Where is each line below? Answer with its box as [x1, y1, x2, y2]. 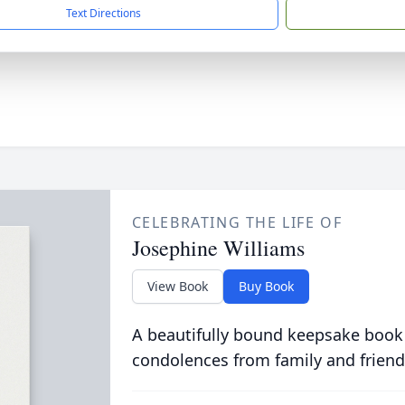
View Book [146, 278, 208, 295]
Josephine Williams [131, 233, 305, 262]
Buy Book [238, 278, 294, 295]
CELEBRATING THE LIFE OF [131, 212, 343, 232]
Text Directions [66, 5, 141, 21]
